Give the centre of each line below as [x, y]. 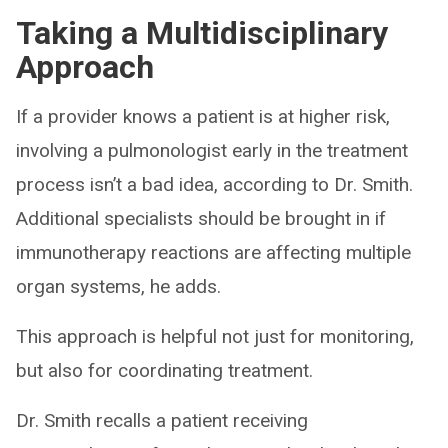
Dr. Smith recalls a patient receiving [162, 420]
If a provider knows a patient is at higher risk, [203, 116]
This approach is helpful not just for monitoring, [215, 336]
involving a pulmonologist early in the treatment [212, 150]
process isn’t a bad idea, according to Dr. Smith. [214, 184]
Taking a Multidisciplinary [202, 32]
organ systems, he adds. [118, 286]
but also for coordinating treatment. [164, 370]
